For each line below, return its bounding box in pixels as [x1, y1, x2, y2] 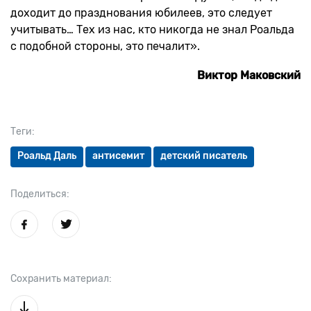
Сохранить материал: [10, 273, 112, 285]
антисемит [92, 150, 144, 162]
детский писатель [160, 150, 247, 162]
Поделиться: [10, 188, 69, 200]
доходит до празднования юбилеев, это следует [10, 6, 272, 19]
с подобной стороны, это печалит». [10, 40, 200, 53]
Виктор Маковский [197, 69, 301, 82]
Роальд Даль [17, 150, 76, 162]
